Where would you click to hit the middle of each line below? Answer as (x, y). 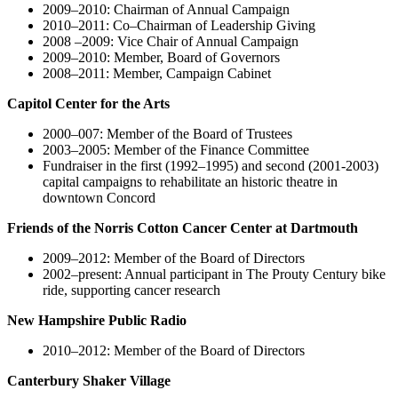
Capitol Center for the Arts (88, 104)
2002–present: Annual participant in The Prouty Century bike (214, 275)
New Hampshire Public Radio (97, 321)
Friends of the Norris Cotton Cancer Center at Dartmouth (183, 228)
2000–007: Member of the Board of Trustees (167, 134)
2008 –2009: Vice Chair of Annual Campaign (171, 42)
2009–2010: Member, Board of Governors (161, 58)
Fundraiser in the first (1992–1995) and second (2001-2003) (211, 166)
